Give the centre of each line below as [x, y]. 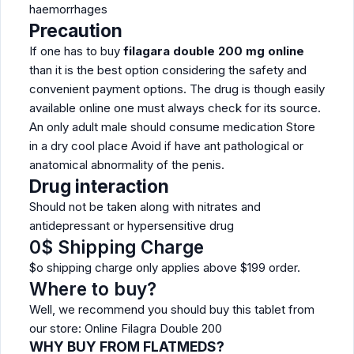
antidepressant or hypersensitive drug [132, 226]
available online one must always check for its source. [175, 108]
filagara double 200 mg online [214, 51]
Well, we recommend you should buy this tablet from [172, 309]
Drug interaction [99, 186]
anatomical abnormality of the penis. [127, 165]
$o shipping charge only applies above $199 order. [165, 267]
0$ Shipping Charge [117, 247]
